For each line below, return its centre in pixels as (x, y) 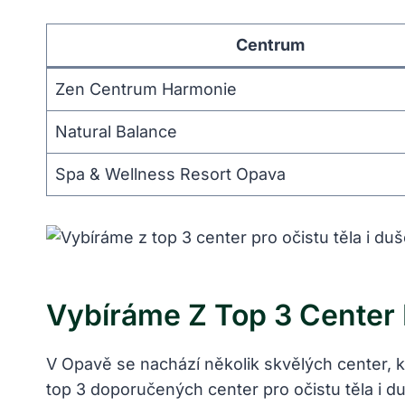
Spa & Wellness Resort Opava (170, 174)
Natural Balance (116, 132)
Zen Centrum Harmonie (146, 89)
